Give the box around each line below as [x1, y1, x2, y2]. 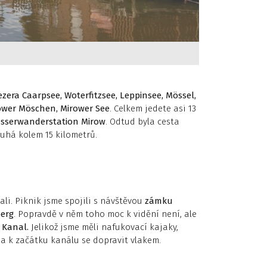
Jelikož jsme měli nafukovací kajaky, [29, 222, 178, 232]
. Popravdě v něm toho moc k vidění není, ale [14, 209, 197, 219]
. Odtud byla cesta [105, 116, 179, 127]
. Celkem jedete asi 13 [110, 103, 196, 114]
